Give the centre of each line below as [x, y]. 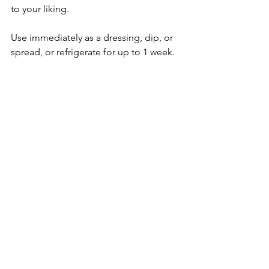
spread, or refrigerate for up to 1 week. [93, 52]
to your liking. [40, 9]
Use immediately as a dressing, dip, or [93, 38]
